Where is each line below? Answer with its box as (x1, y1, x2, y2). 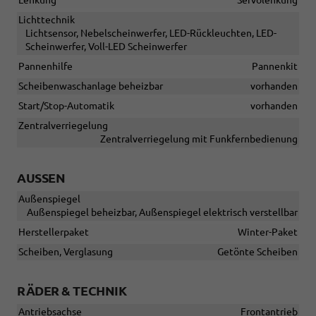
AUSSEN (17, 171, 56, 186)
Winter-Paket (238, 226, 298, 238)
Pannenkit (252, 61, 298, 73)
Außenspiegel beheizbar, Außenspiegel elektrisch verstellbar (27, 207, 298, 219)
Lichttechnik (18, 14, 75, 26)
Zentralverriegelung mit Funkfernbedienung (100, 133, 298, 145)
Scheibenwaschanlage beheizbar (18, 80, 163, 92)
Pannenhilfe (18, 61, 73, 73)
